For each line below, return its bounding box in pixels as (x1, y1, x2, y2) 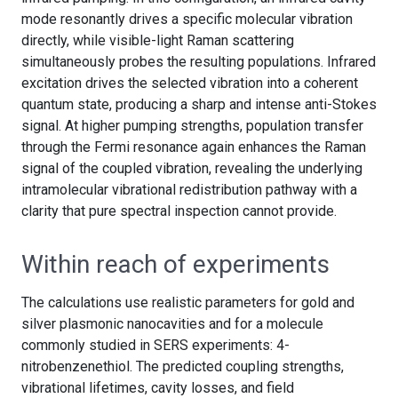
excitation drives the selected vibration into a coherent (21, 74, 358, 92)
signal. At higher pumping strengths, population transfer (21, 116, 363, 134)
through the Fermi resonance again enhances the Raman (21, 138, 366, 155)
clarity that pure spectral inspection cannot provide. (21, 202, 337, 219)
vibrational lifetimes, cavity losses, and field (21, 378, 294, 396)
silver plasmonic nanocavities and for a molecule (21, 314, 323, 332)
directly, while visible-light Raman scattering (21, 31, 294, 49)
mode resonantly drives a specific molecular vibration (21, 10, 353, 28)
